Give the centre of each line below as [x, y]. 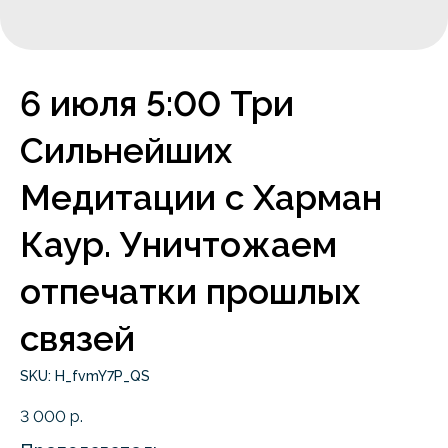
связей [77, 338]
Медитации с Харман [201, 197]
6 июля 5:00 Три [157, 103]
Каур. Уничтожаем [178, 244]
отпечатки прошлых [190, 291]
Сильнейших [126, 150]
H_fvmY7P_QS [102, 376]
